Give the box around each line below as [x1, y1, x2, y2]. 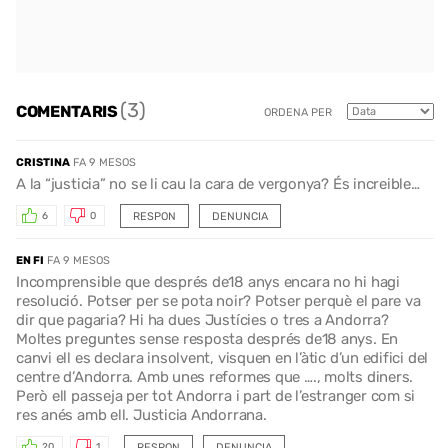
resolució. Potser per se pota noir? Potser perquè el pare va [16, 291, 421, 310]
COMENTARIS [16, 102, 121, 122]
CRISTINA [16, 155, 70, 169]
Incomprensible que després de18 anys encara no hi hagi [16, 272, 400, 291]
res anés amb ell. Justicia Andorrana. [16, 405, 267, 424]
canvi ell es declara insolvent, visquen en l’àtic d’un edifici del [16, 348, 429, 367]
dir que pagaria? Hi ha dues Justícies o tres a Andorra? [16, 310, 389, 329]
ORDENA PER [264, 106, 332, 120]
